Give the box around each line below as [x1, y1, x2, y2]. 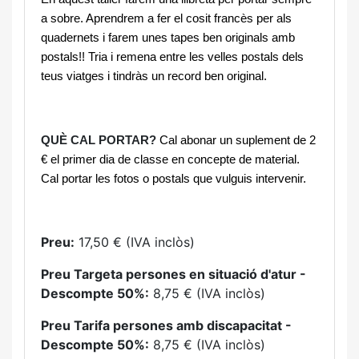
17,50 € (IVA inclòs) [75, 234, 195, 250]
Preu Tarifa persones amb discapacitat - [41, 317, 292, 333]
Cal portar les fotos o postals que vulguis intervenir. [41, 172, 306, 185]
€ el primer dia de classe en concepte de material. [41, 153, 300, 166]
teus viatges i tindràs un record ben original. [41, 70, 267, 83]
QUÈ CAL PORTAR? [41, 134, 156, 147]
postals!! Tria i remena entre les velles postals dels [41, 50, 304, 63]
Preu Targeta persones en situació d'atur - [41, 266, 306, 282]
